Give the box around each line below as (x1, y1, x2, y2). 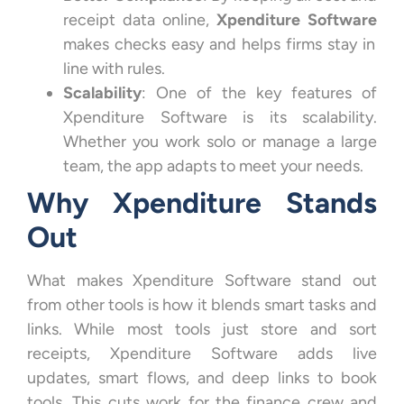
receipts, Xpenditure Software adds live (27, 343, 377, 363)
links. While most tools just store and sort (27, 318, 377, 339)
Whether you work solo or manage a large (63, 131, 377, 151)
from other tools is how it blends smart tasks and (27, 294, 377, 315)
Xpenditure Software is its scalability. (63, 106, 377, 127)
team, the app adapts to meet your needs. (63, 155, 363, 176)
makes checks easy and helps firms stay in (63, 33, 375, 54)
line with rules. (63, 58, 165, 78)
